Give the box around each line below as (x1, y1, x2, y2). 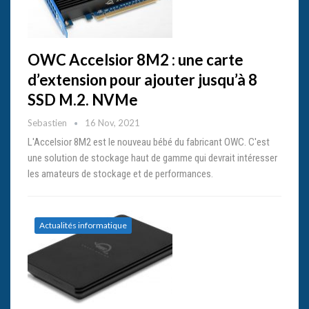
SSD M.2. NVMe (28, 90, 138, 110)
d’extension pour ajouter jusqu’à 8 (28, 70, 257, 90)
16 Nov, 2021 (85, 117, 140, 129)
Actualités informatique (39, 220, 127, 231)
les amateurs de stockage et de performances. (28, 168, 213, 181)
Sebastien (28, 117, 69, 129)
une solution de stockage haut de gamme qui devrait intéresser (28, 152, 277, 165)
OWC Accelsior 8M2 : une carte (28, 50, 243, 70)
